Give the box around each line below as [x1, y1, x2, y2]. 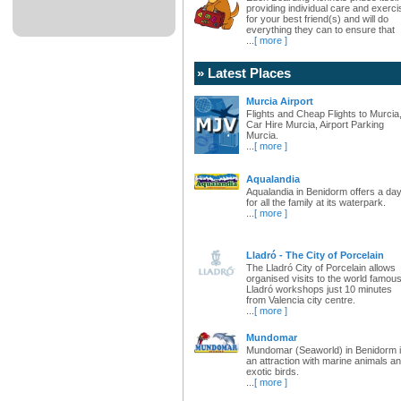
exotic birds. [246, 365, 299, 377]
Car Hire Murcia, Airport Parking [246, 118, 384, 130]
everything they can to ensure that [246, 23, 395, 35]
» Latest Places [197, 64, 291, 81]
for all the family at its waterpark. [246, 197, 386, 209]
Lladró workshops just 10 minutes [246, 283, 392, 294]
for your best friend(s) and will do [246, 13, 388, 24]
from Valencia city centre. [246, 294, 355, 305]
